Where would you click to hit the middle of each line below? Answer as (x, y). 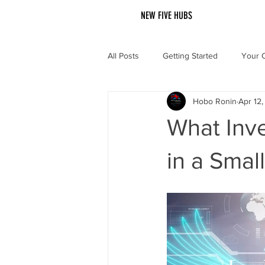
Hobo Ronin (215, 101)
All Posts (123, 55)
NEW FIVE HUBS (166, 15)
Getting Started (190, 55)
